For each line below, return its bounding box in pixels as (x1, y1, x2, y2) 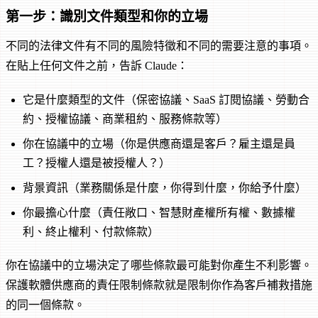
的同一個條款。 (6, 299, 85, 312)
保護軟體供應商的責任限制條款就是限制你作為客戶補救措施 (6, 279, 312, 292)
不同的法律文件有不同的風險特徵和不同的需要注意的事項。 (6, 40, 312, 53)
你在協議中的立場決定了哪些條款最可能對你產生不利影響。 (6, 259, 312, 272)
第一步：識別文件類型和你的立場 (6, 9, 208, 25)
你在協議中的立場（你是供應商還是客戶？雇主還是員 (23, 138, 295, 150)
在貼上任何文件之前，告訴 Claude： (6, 60, 188, 72)
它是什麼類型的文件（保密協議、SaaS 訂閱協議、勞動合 (23, 94, 309, 106)
